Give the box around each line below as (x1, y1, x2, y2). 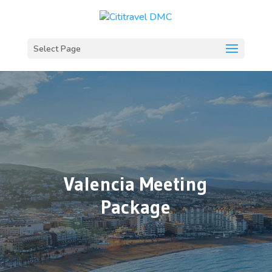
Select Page (33, 43, 81, 55)
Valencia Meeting (64, 172, 208, 195)
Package (101, 195, 171, 219)
